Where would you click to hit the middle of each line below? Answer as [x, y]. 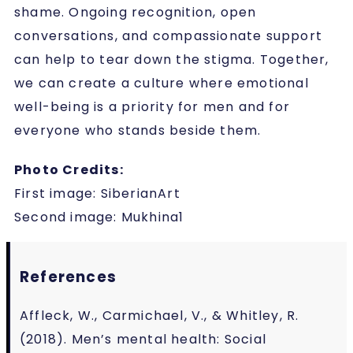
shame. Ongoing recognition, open [136, 12]
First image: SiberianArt [97, 193]
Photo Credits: [69, 169]
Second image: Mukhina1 [99, 217]
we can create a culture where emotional [162, 83]
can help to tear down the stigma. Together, [172, 59]
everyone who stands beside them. [138, 130]
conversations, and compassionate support [169, 35]
